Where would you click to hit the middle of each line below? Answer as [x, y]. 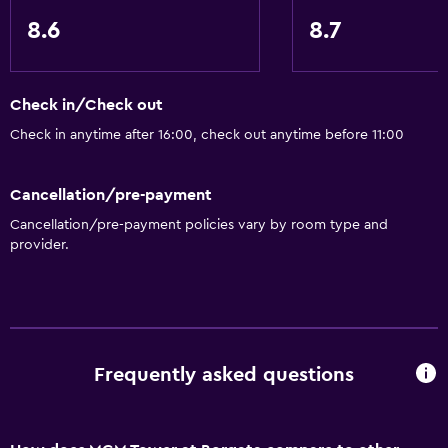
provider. [39, 244]
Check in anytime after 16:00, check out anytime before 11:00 [207, 135]
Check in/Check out [86, 105]
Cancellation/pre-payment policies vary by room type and [199, 224]
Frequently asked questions [224, 375]
